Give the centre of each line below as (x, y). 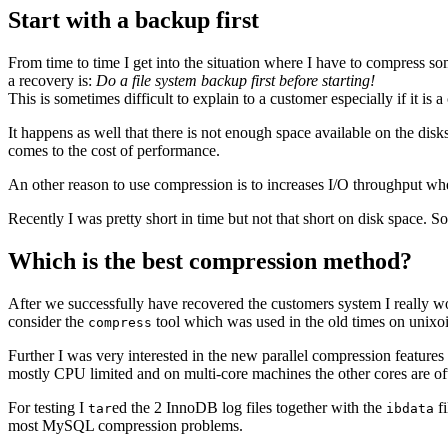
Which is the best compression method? (210, 261)
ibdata (410, 409)
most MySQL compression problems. (125, 426)
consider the (48, 322)
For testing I (48, 408)
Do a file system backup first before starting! (235, 81)
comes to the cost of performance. (114, 151)
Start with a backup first (133, 20)
